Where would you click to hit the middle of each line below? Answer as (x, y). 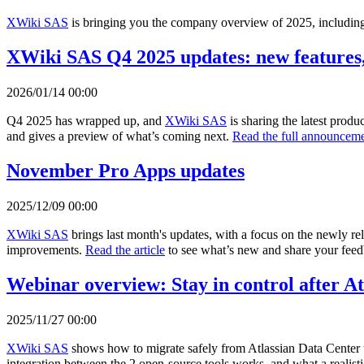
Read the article (125, 249)
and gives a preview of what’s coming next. (119, 136)
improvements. (46, 249)
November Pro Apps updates (126, 170)
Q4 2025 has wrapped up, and (86, 121)
